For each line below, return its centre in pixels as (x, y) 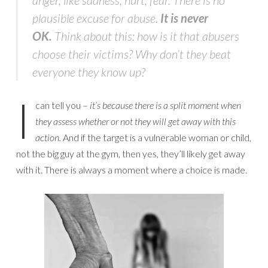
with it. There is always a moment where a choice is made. (132, 169)
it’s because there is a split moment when (165, 105)
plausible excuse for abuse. (96, 18)
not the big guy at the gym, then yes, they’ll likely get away (131, 153)
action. (48, 137)
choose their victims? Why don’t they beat (132, 54)
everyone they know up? (89, 71)
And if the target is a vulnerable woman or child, (156, 137)
